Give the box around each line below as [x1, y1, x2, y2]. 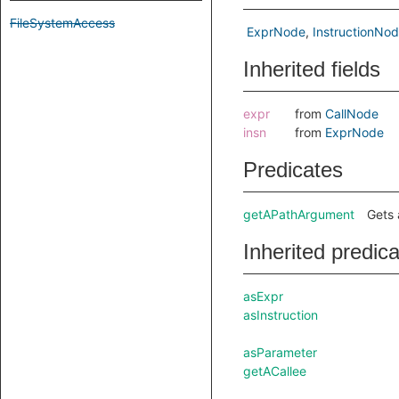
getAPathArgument [243, 207, 354, 222]
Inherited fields [243, 57, 380, 81]
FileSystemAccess [10, 15, 115, 30]
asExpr [243, 289, 283, 304]
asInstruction [243, 307, 318, 322]
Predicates [243, 158, 343, 182]
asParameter [243, 345, 317, 360]
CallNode [325, 106, 379, 121]
